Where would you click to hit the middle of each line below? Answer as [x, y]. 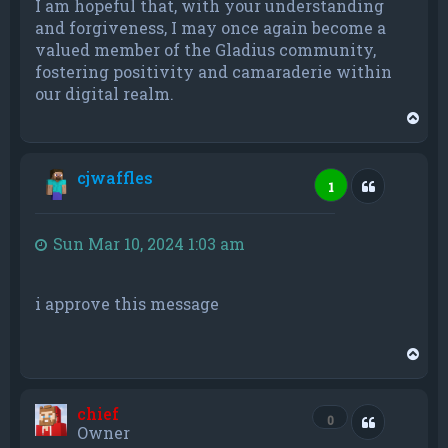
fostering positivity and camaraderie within [213, 71]
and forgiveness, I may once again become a [210, 27]
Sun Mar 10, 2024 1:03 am [149, 243]
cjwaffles [115, 177]
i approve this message [127, 303]
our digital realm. [104, 93]
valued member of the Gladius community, [205, 49]
